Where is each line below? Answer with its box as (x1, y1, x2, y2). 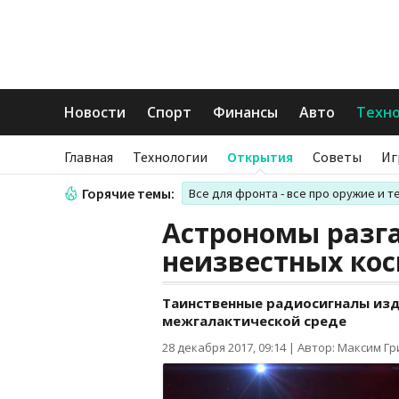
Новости (64, 102, 126, 122)
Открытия (227, 148, 293, 166)
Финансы (213, 102, 278, 122)
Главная (64, 148, 113, 166)
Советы (313, 148, 362, 166)
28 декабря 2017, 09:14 (162, 339, 286, 355)
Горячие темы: (82, 184, 175, 202)
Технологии (133, 148, 208, 166)
